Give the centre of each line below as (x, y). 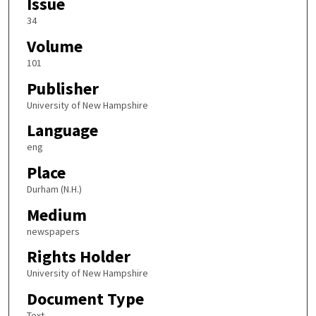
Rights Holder (78, 257)
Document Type (85, 298)
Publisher (62, 88)
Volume (54, 47)
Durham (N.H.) (54, 189)
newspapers (53, 231)
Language (62, 130)
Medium (56, 214)
